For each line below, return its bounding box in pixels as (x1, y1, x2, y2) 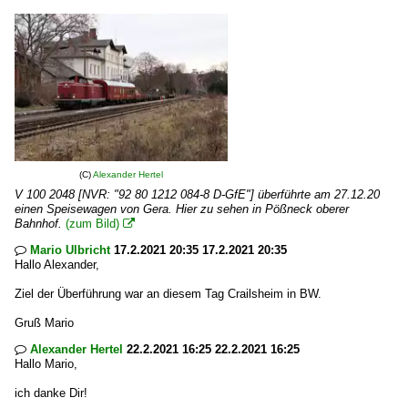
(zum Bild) (66, 217, 119, 230)
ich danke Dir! (15, 386, 87, 400)
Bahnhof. (15, 217, 62, 230)
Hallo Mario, (15, 357, 77, 371)
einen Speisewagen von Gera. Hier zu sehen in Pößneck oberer (15, 202, 349, 216)
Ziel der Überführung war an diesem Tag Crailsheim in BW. (15, 287, 321, 301)
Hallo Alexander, (15, 258, 99, 271)
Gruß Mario (15, 316, 74, 330)
